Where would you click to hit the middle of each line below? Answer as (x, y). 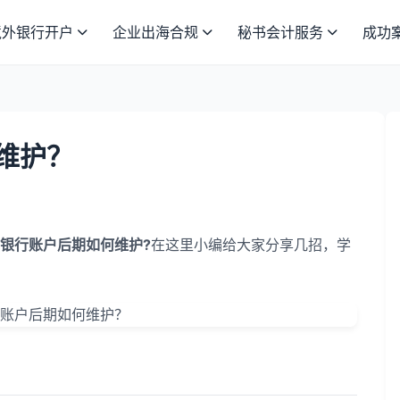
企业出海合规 (155, 32)
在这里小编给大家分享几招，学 (251, 245)
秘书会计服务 (280, 32)
